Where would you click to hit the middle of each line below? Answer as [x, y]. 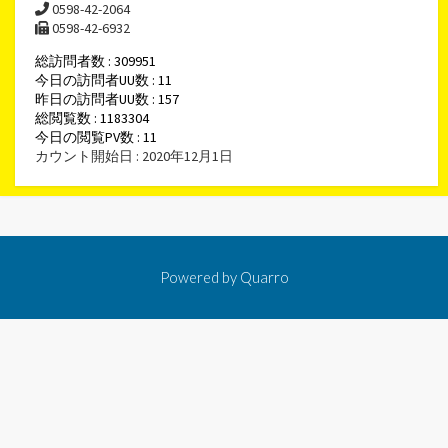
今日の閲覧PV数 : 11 [96, 136]
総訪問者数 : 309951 [95, 60]
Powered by [199, 276]
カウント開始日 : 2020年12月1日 [134, 155]
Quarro [264, 276]
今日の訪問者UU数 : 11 [103, 79]
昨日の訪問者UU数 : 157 [107, 98]
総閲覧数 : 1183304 [92, 117]
